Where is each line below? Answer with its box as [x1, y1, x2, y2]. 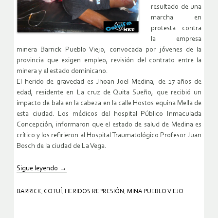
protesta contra [151, 25, 201, 33]
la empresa [151, 36, 201, 43]
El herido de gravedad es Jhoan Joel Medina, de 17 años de [17, 78, 201, 86]
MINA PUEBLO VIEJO [127, 188, 183, 195]
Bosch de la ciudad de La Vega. [17, 143, 107, 150]
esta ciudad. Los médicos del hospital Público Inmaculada [17, 110, 201, 118]
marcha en [151, 14, 201, 22]
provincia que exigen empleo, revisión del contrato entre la [17, 57, 201, 65]
